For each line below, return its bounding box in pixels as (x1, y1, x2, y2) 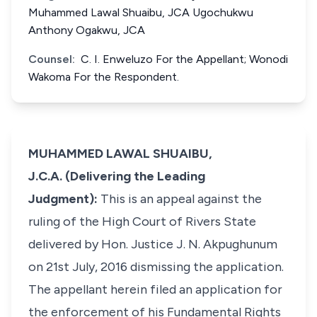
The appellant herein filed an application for (28, 282, 282, 297)
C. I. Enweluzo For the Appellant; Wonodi (81, 52, 288, 66)
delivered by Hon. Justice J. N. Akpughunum (28, 236, 277, 252)
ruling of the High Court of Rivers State (28, 214, 256, 229)
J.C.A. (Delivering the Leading (28, 168, 205, 184)
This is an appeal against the (98, 191, 262, 207)
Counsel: (28, 52, 75, 66)
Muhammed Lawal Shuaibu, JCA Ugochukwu (28, 6, 253, 19)
